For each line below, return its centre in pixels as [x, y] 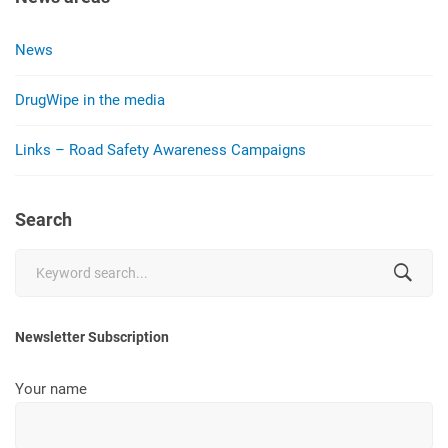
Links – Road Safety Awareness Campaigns [160, 149]
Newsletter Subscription [92, 336]
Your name [51, 388]
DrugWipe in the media [90, 99]
